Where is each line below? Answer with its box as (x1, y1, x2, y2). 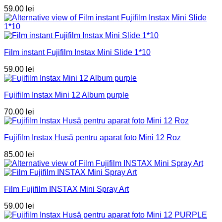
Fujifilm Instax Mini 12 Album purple (4, 91, 129, 100)
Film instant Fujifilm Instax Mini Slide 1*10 (4, 48, 151, 57)
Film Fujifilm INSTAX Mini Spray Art (4, 185, 129, 194)
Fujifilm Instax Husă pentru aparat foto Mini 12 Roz (4, 133, 181, 142)
